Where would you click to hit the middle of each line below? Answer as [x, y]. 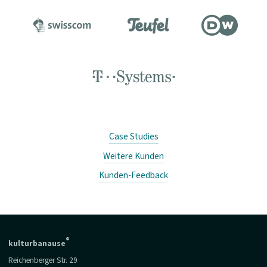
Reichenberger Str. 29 [43, 260]
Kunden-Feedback [133, 176]
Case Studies [133, 136]
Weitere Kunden [133, 156]
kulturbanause [37, 244]
